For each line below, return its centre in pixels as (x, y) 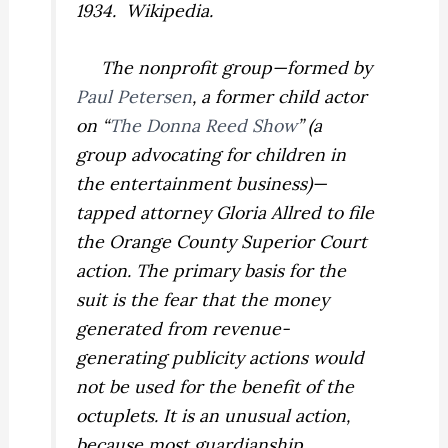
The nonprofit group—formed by (224, 67)
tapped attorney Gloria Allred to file (225, 212)
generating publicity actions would (220, 357)
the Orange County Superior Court (222, 241)
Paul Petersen (134, 96)
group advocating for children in (211, 154)
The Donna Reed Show (203, 125)
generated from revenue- (183, 328)
